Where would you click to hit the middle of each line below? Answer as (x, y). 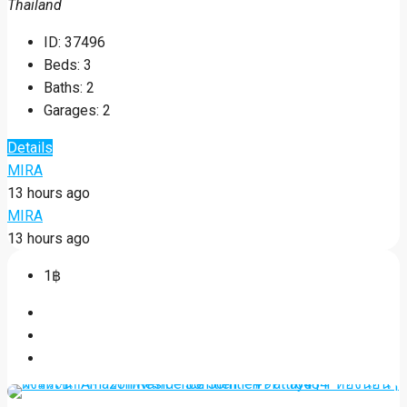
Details (30, 147)
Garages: (71, 110)
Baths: (63, 87)
